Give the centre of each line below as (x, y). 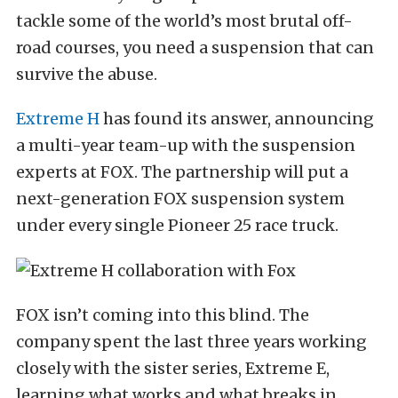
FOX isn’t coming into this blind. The (163, 315)
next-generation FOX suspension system (180, 199)
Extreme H (58, 119)
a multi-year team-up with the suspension (186, 145)
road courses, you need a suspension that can (195, 48)
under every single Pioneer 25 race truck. (177, 225)
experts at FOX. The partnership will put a (182, 172)
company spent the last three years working (191, 342)
